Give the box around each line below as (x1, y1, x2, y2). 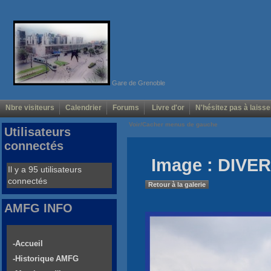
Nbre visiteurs (5, 103, 54, 113)
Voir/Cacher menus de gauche (127, 121, 220, 128)
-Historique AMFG (13, 254, 79, 264)
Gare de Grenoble (109, 79, 165, 87)
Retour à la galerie (148, 181, 206, 189)
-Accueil (13, 239, 43, 249)
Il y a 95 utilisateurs (8, 165, 82, 175)
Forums (113, 103, 139, 113)
